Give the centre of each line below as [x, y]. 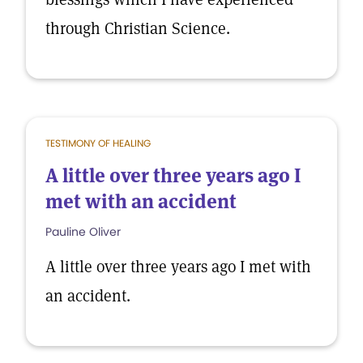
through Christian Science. [138, 28]
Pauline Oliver [83, 232]
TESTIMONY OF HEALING [98, 143]
